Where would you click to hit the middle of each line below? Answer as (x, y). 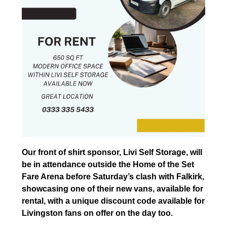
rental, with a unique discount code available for (113, 201)
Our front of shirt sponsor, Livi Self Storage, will (112, 153)
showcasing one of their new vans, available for (112, 189)
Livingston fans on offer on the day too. (97, 213)
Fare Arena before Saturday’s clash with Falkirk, (113, 177)
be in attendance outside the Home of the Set (108, 165)
